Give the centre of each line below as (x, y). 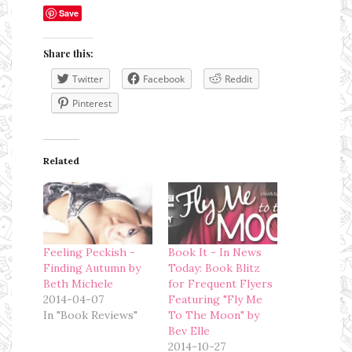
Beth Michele (78, 284)
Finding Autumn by (92, 268)
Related (61, 160)
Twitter (88, 79)
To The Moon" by (214, 315)
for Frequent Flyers (220, 284)
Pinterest (92, 103)
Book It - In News (215, 253)
